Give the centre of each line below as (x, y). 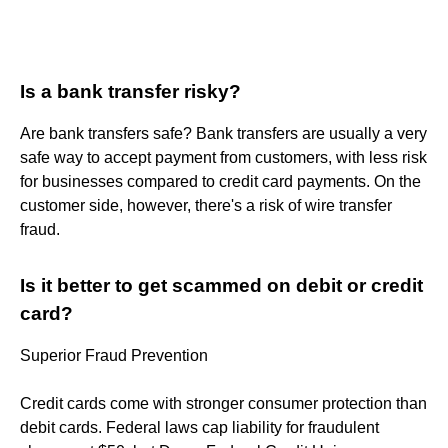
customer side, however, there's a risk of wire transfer (206, 205)
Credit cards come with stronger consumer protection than (223, 403)
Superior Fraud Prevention (114, 355)
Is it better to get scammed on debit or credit (221, 285)
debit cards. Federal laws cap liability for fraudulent (199, 427)
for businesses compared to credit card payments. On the (220, 181)
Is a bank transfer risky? (130, 91)
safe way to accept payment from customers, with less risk (223, 157)
